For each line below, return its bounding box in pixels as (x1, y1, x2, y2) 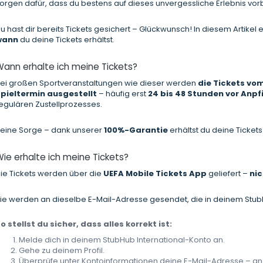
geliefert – (207, 168, 250, 180)
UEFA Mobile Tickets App (103, 168, 207, 180)
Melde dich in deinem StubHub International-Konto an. (19, 234, 225, 246)
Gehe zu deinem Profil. (19, 245, 105, 257)
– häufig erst (97, 88, 147, 100)
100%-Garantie (104, 124, 168, 136)
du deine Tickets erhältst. (18, 34, 115, 46)
